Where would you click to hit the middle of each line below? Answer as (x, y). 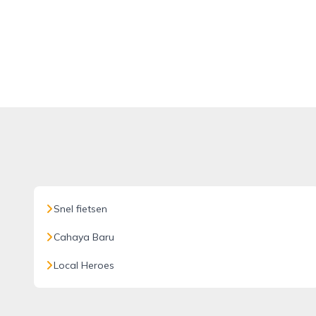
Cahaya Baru (84, 237)
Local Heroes (84, 265)
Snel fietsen (80, 209)
